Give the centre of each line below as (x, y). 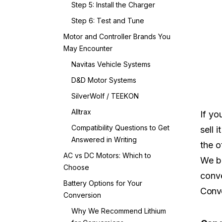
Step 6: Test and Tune (108, 21)
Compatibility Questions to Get (120, 128)
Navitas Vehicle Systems (111, 64)
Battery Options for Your (103, 183)
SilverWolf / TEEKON (105, 96)
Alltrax (81, 112)
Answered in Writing (104, 139)
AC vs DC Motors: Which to (107, 155)
